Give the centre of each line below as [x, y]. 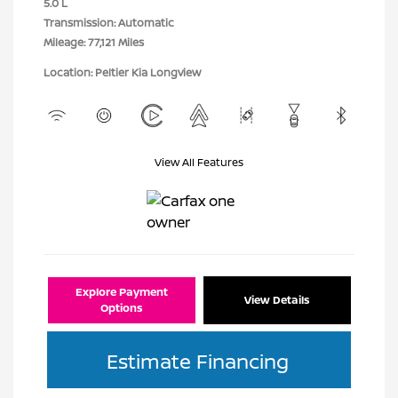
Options [122, 308]
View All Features [199, 162]
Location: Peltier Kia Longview [122, 72]
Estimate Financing [197, 361]
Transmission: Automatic [109, 23]
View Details [277, 300]
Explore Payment [122, 292]
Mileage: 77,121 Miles [94, 42]
